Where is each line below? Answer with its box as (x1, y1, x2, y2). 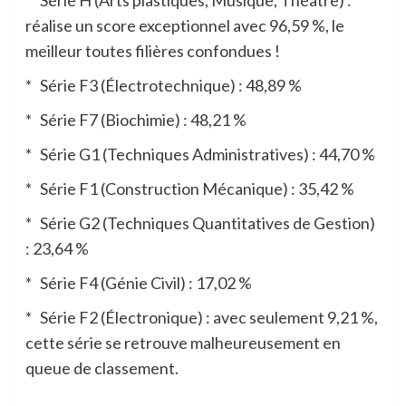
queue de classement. (24, 358, 179, 379)
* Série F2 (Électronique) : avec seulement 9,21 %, (24, 307, 378, 328)
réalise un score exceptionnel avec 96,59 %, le (24, 15, 344, 36)
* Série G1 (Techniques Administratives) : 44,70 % (24, 144, 375, 165)
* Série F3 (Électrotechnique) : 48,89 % (24, 75, 302, 96)
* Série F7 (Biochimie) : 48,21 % (24, 110, 246, 130)
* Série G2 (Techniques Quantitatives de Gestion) (24, 213, 375, 234)
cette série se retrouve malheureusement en (24, 333, 341, 353)
